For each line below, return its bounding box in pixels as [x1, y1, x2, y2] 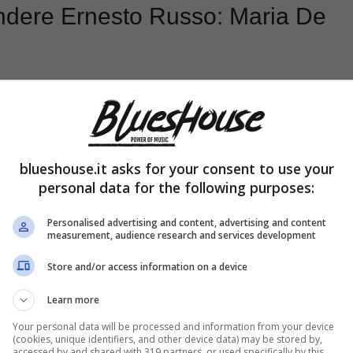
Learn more [47, 292, 99, 307]
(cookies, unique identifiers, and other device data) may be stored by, [13, 332, 322, 346]
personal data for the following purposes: [39, 177, 314, 197]
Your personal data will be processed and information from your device [13, 319, 334, 333]
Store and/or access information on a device [47, 260, 247, 273]
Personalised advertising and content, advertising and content [47, 215, 326, 229]
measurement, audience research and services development [47, 228, 316, 242]
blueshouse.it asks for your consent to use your [19, 158, 334, 178]
